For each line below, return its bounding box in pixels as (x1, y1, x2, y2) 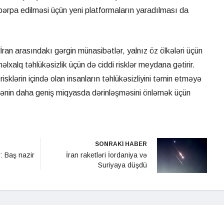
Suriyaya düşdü (98, 161, 147, 169)
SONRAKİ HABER (95, 140, 147, 148)
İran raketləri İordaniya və (66, 151, 147, 159)
